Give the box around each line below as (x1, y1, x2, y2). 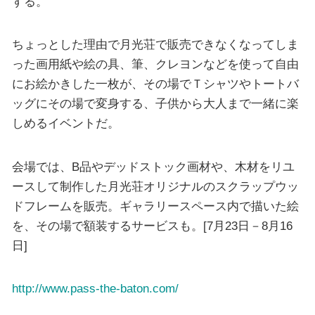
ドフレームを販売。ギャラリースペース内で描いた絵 (11, 198, 299, 213)
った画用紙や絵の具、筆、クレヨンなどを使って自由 (11, 57, 299, 72)
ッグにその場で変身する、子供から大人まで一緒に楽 (11, 96, 299, 111)
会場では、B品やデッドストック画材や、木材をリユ (11, 159, 295, 174)
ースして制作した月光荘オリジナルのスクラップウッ (11, 179, 299, 193)
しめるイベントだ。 (11, 116, 120, 131)
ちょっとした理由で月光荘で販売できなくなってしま (11, 37, 299, 52)
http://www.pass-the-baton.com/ (11, 281, 179, 296)
